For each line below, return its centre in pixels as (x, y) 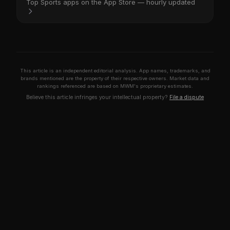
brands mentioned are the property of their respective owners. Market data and (115, 79)
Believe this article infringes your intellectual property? (98, 98)
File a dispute (187, 98)
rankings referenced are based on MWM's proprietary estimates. (115, 86)
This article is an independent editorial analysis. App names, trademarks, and (115, 71)
